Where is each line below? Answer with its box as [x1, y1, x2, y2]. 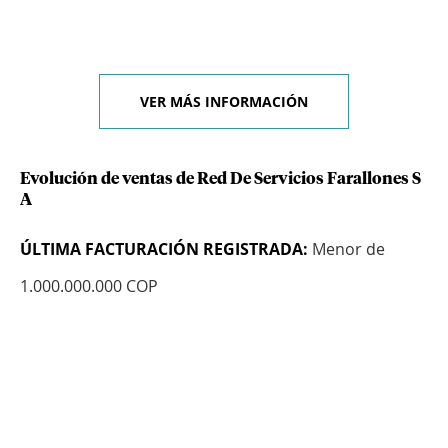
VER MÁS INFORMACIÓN [140, 92, 308, 112]
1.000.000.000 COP [20, 275, 158, 298]
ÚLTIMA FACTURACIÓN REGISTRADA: [20, 238, 308, 261]
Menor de [308, 238, 385, 261]
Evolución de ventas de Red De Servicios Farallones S [20, 171, 421, 188]
